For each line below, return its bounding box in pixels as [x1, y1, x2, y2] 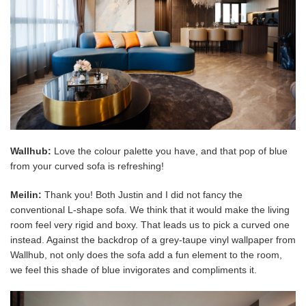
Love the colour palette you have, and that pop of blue [51, 145, 288, 156]
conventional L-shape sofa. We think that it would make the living [10, 204, 290, 215]
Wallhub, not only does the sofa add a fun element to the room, [10, 249, 282, 260]
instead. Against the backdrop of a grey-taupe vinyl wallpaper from [10, 234, 296, 245]
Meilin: [10, 189, 42, 200]
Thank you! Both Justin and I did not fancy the [42, 189, 242, 200]
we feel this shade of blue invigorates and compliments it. [10, 264, 257, 275]
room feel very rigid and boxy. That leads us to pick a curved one [10, 219, 290, 230]
